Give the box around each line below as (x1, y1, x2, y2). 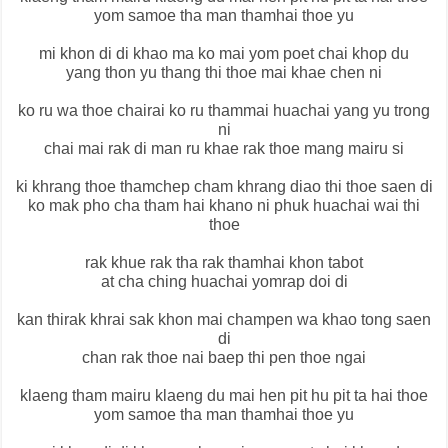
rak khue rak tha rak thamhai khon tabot (85, 254, 363, 272)
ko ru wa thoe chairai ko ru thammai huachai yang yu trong (18, 102, 430, 120)
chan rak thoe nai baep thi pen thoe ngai (82, 349, 366, 367)
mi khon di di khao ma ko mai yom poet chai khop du (39, 45, 409, 63)
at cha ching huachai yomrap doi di (100, 273, 348, 291)
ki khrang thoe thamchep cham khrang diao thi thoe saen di (15, 178, 433, 196)
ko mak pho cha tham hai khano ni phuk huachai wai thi (28, 197, 420, 215)
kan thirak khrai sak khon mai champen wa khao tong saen (17, 311, 431, 329)
